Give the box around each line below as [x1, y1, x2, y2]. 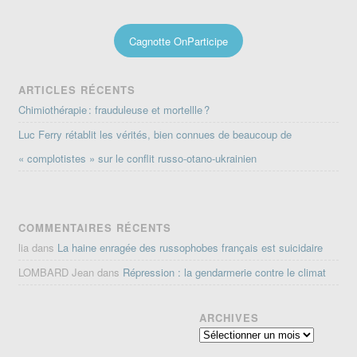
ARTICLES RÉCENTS [18, 82, 136, 98]
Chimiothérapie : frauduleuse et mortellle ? [18, 102, 210, 118]
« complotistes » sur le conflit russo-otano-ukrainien [18, 151, 257, 167]
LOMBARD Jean [18, 265, 95, 280]
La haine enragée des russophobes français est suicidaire [57, 240, 324, 256]
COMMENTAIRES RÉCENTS [18, 220, 172, 236]
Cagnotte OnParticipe [129, 33, 228, 49]
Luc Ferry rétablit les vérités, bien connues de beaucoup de [18, 127, 292, 143]
